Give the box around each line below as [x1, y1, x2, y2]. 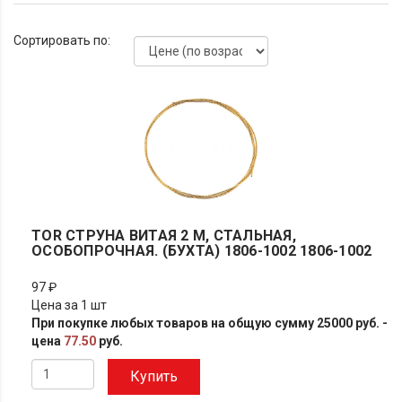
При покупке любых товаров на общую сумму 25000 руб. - [31, 316, 388, 330]
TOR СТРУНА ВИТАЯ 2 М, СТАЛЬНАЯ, [31, 227, 296, 244]
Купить [130, 368, 178, 385]
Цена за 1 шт [31, 298, 107, 312]
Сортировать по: [13, 33, 110, 48]
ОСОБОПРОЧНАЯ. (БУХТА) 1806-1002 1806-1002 [31, 242, 372, 259]
